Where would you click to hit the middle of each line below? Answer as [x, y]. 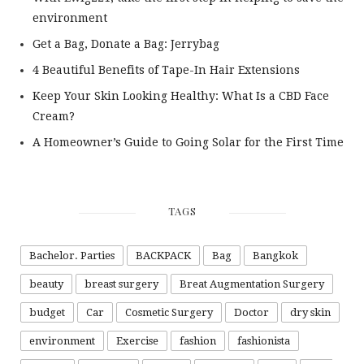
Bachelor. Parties [72, 256]
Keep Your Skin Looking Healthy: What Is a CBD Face [181, 96]
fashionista [264, 341]
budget [47, 313]
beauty [46, 284]
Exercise [137, 341]
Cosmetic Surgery [169, 313]
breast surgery [121, 284]
